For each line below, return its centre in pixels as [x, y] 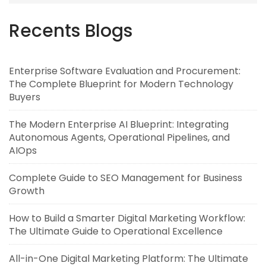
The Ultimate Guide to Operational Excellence [116, 232]
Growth [27, 191]
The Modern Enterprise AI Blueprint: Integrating [119, 125]
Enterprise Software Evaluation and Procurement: [125, 71]
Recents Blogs [71, 31]
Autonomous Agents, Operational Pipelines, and [119, 138]
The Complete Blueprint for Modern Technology [121, 84]
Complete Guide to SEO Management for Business [126, 178]
